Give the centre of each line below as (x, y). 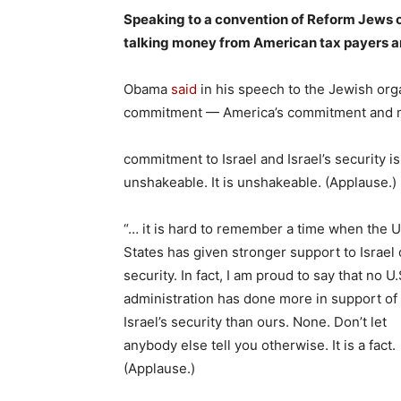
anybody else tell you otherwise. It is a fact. (260, 345)
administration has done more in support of (260, 299)
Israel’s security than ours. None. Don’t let (255, 322)
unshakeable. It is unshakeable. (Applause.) (260, 182)
